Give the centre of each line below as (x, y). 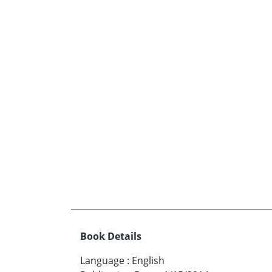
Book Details (111, 236)
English (148, 261)
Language (102, 261)
